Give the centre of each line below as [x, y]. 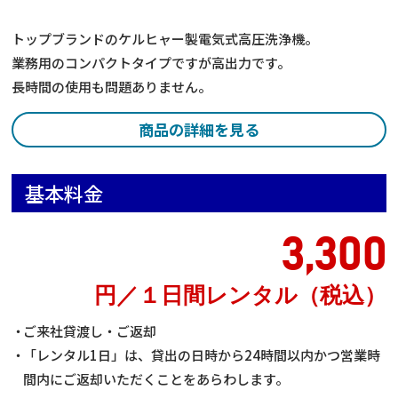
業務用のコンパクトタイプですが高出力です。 [151, 63]
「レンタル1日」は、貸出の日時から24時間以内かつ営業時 [202, 355]
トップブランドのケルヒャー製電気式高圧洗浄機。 [165, 39]
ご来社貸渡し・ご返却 [90, 331]
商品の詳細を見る [199, 129]
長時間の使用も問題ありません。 [112, 87]
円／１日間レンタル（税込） [240, 296]
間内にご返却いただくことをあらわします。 [156, 379]
